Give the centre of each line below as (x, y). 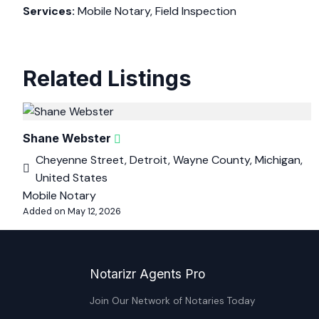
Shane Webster (67, 138)
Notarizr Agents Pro (147, 274)
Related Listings (107, 78)
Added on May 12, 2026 (72, 211)
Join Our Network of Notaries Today (173, 301)
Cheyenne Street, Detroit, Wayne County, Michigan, (169, 160)
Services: (49, 11)
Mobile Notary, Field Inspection (156, 11)
